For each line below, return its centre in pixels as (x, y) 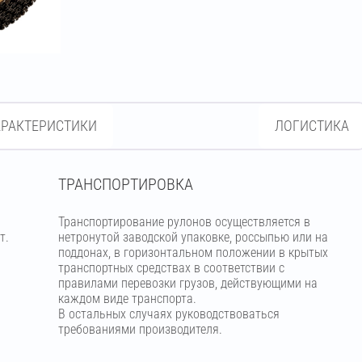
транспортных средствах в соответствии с (171, 268)
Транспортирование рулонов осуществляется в (184, 222)
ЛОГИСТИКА (312, 126)
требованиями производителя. (140, 329)
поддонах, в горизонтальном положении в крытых (193, 253)
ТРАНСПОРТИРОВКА (125, 184)
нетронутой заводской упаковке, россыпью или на (193, 237)
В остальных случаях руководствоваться (168, 314)
